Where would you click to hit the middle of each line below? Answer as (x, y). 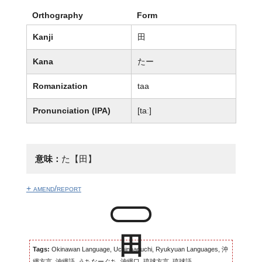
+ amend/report (54, 189)
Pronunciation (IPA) (71, 110)
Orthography (57, 15)
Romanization (60, 86)
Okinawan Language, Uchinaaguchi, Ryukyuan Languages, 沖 (139, 249)
